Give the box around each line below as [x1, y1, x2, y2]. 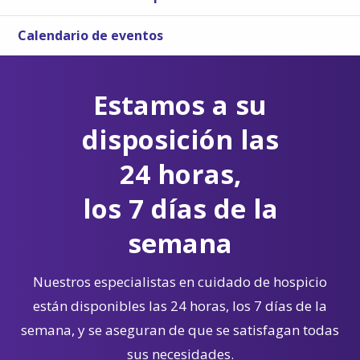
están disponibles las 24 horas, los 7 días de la [33, 296, 327, 315]
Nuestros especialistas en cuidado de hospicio [33, 272, 327, 291]
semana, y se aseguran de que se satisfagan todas [21, 320, 339, 339]
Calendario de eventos [18, 26, 164, 44]
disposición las [81, 121, 279, 157]
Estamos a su [93, 86, 267, 123]
